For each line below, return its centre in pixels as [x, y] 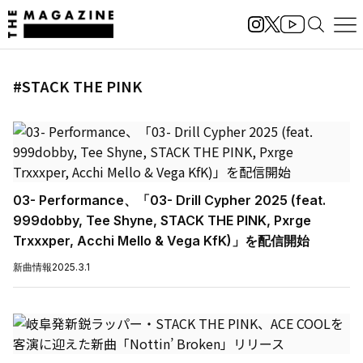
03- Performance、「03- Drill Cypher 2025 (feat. [169, 200]
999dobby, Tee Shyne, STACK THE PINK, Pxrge [162, 220]
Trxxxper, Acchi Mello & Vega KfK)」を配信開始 [161, 241]
